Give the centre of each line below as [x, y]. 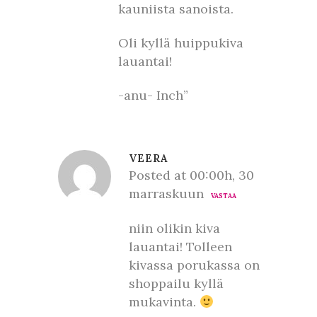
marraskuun [166, 194]
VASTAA [224, 196]
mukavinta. [164, 302]
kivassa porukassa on [194, 265]
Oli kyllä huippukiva [181, 43]
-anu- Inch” [153, 95]
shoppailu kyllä [176, 283]
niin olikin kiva [174, 228]
